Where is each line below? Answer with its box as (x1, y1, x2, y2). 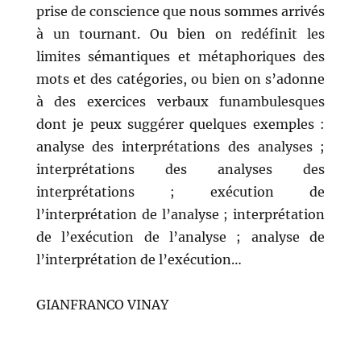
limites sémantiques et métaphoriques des (35, 48, 326, 65)
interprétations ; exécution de (35, 184, 326, 201)
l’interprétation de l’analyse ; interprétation (35, 206, 326, 223)
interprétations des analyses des (35, 161, 326, 178)
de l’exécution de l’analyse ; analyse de (35, 229, 326, 246)
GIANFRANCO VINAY (35, 297, 168, 313)
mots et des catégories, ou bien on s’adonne (35, 71, 326, 88)
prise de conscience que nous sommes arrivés (35, 3, 326, 20)
